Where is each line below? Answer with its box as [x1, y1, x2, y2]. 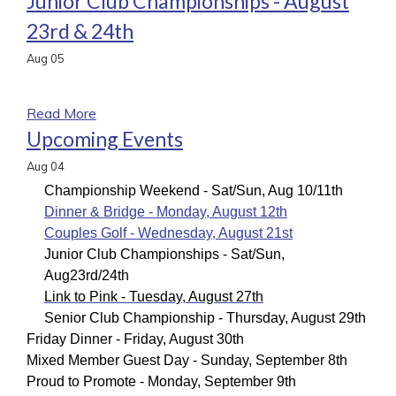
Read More [27, 103, 96, 122]
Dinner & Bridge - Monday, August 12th [44, 203, 287, 219]
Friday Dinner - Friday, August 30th [27, 331, 244, 346]
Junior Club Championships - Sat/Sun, [44, 246, 285, 262]
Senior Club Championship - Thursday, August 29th [44, 309, 366, 325]
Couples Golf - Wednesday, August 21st [44, 225, 293, 240]
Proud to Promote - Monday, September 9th [27, 373, 296, 389]
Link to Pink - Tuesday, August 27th [44, 288, 263, 304]
